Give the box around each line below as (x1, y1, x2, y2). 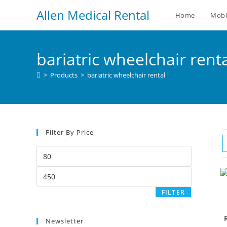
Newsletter (46, 216, 84, 225)
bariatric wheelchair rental (87, 70, 165, 80)
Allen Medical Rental (36, 7, 149, 23)
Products (50, 70, 78, 80)
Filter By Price (46, 128, 94, 137)
